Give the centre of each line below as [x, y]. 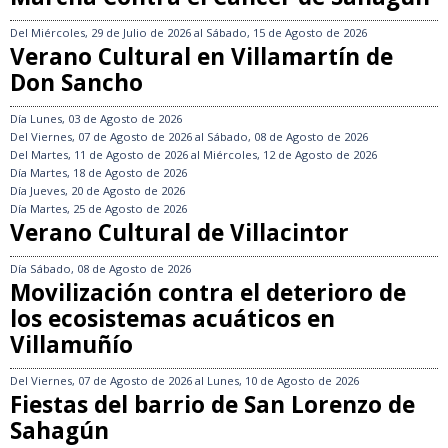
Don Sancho [76, 83]
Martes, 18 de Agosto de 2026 [108, 173]
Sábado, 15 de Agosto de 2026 [286, 33]
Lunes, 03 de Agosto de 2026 [106, 119]
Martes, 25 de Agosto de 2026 [108, 209]
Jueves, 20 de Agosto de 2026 [107, 191]
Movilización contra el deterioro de [208, 293]
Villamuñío [71, 345]
